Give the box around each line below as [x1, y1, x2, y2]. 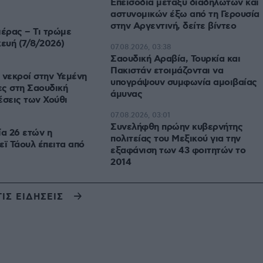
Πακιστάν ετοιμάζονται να [110, 65, 223, 77]
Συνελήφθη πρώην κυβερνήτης [110, 121, 242, 134]
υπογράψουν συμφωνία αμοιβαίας [110, 76, 257, 89]
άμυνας [110, 88, 142, 101]
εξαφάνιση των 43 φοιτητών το [110, 144, 245, 157]
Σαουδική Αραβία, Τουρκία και [110, 53, 240, 66]
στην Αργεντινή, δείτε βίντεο [110, 20, 236, 33]
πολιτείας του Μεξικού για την [110, 133, 241, 146]
